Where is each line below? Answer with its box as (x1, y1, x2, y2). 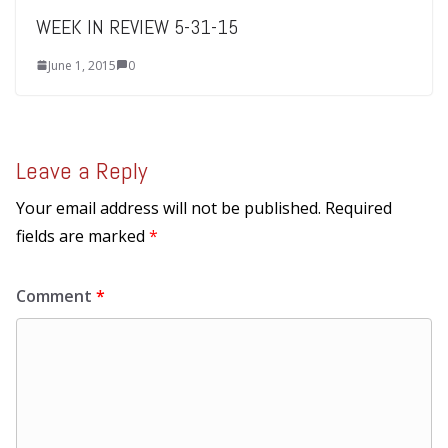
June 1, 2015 (48, 56, 116, 74)
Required (325, 196, 392, 219)
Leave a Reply (16, 154, 147, 186)
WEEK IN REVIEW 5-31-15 (36, 13, 238, 40)
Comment (16, 284, 96, 307)
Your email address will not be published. (16, 196, 321, 219)
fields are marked (16, 224, 149, 247)
